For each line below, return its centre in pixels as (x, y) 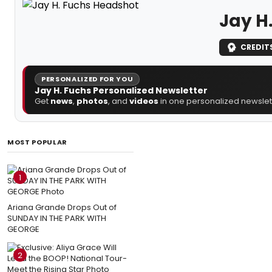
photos (92, 101)
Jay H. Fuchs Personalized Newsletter (121, 90)
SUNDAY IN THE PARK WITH (57, 218)
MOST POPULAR (37, 142)
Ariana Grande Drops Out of (62, 207)
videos (144, 101)
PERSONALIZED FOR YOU (87, 79)
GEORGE (23, 229)
